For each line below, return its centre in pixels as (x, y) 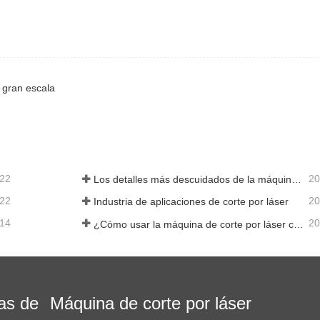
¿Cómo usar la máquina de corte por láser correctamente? (298, 224)
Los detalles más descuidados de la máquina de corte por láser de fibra (296, 180)
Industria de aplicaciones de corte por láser (191, 202)
